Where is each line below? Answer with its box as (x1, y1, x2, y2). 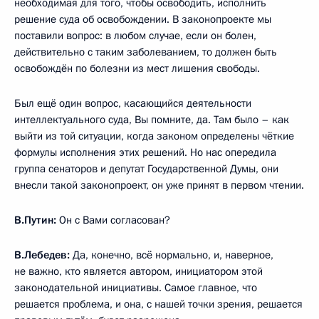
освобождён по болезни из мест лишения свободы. (14, 61, 260, 76)
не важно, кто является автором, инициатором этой (14, 264, 263, 279)
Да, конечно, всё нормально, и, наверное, (70, 248, 273, 263)
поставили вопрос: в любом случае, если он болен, (14, 28, 256, 43)
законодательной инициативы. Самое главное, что (14, 281, 257, 296)
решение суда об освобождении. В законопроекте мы (14, 12, 271, 27)
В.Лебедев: (14, 248, 70, 263)
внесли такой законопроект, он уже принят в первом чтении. (14, 178, 304, 193)
